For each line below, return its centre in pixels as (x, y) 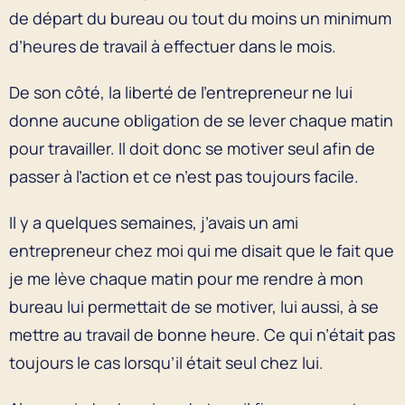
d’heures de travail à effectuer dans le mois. (174, 46)
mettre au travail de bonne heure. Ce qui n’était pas (202, 334)
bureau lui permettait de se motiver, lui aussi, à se (194, 306)
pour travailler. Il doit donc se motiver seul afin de (192, 148)
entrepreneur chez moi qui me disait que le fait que (202, 250)
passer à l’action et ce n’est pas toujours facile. (184, 176)
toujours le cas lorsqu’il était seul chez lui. (168, 362)
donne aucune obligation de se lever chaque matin (201, 120)
